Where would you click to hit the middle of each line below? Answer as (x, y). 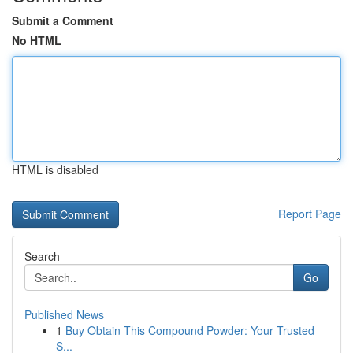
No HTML (37, 40)
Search (42, 256)
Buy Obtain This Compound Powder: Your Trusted (190, 330)
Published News (64, 314)
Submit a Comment (63, 20)
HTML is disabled (55, 169)
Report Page (310, 214)
